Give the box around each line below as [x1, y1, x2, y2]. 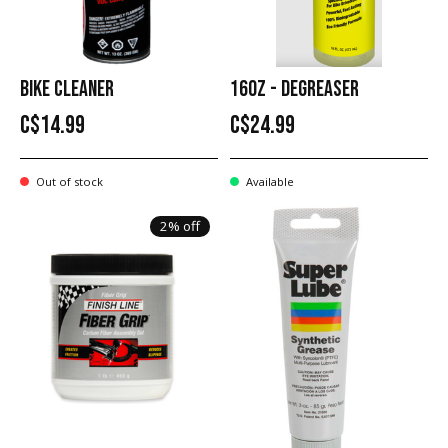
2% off [159, 217, 200, 236]
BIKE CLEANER [20, 75, 114, 103]
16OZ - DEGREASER [229, 75, 359, 103]
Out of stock [33, 173, 104, 189]
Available [243, 173, 295, 189]
